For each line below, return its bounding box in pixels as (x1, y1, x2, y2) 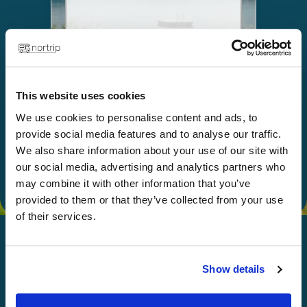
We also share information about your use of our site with (16, 144, 288, 156)
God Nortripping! (66, 274, 241, 303)
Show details (202, 263, 265, 275)
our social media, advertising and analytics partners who (16, 160, 285, 173)
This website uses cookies (16, 90, 146, 102)
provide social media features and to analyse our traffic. (16, 127, 282, 140)
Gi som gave (125, 117, 193, 133)
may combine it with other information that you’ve (16, 177, 251, 189)
